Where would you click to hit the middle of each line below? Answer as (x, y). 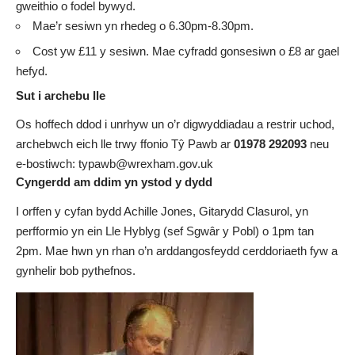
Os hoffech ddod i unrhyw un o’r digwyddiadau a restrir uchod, (175, 124)
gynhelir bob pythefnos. (76, 270)
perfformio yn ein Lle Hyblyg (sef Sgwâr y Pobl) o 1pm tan (165, 231)
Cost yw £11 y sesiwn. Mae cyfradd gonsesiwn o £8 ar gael (186, 52)
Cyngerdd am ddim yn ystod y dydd (114, 182)
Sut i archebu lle (61, 95)
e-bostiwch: (47, 164)
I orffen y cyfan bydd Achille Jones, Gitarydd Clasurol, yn (162, 211)
